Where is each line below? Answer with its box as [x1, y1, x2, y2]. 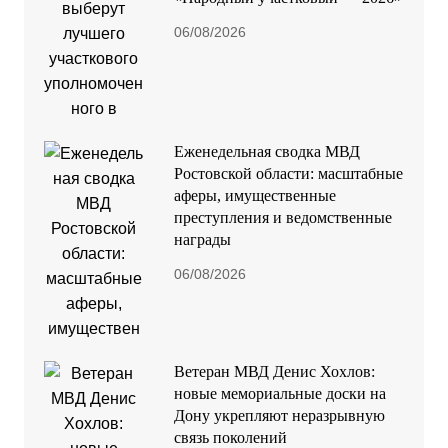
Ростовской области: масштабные [173, 164, 403, 182]
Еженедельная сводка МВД [173, 142, 360, 160]
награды [173, 230, 231, 248]
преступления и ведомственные [173, 208, 392, 226]
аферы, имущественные [173, 186, 336, 204]
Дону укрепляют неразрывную [173, 406, 385, 424]
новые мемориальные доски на [173, 384, 386, 402]
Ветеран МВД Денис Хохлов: [173, 362, 375, 380]
